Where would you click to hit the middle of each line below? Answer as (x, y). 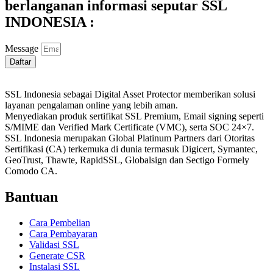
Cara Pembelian (60, 223)
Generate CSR (57, 256)
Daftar (20, 62)
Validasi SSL (54, 245)
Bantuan (31, 197)
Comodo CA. (31, 171)
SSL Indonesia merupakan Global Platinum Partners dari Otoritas (130, 138)
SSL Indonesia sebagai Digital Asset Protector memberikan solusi (130, 94)
